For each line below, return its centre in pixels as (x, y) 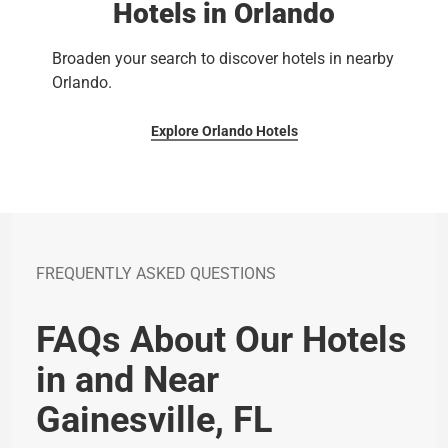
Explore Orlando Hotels (224, 131)
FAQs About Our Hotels (221, 340)
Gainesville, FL (154, 420)
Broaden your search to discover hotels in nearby (223, 58)
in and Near (127, 380)
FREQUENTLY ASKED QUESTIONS (156, 273)
